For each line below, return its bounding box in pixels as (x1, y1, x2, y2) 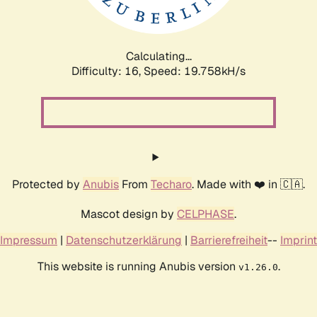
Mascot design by (81, 206, 177, 221)
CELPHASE (177, 206, 234, 221)
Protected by (12, 176, 83, 192)
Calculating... (125, 48, 192, 64)
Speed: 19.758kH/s (144, 63, 246, 79)
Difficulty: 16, (71, 63, 144, 79)
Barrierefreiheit (190, 232, 267, 248)
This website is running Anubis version (37, 258, 238, 274)
